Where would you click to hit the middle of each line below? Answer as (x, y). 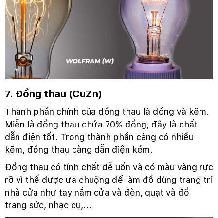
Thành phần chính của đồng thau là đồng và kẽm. (107, 111)
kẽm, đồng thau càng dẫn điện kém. (80, 149)
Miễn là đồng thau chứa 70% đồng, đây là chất (101, 124)
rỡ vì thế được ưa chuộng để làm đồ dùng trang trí (109, 180)
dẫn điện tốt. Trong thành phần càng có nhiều (99, 137)
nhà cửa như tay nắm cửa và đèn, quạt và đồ (97, 192)
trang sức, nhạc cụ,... (48, 205)
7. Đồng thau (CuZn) (53, 94)
